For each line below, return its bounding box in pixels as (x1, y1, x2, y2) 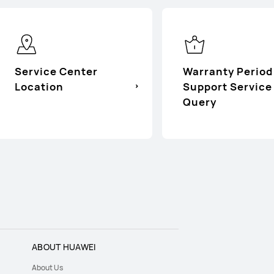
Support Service (182, 79, 272, 94)
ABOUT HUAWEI (32, 240, 96, 253)
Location (14, 79, 64, 94)
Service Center (14, 64, 98, 78)
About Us (32, 262, 63, 273)
